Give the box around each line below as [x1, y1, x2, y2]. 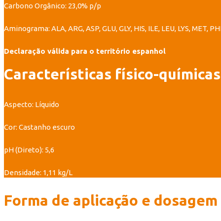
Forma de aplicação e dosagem [4, 192, 218, 209]
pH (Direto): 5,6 [4, 146, 54, 154]
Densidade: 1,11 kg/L [4, 168, 73, 177]
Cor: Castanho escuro [4, 123, 75, 132]
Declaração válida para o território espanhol [4, 47, 166, 56]
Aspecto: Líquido [4, 100, 59, 109]
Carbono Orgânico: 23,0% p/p [4, 1, 101, 10]
